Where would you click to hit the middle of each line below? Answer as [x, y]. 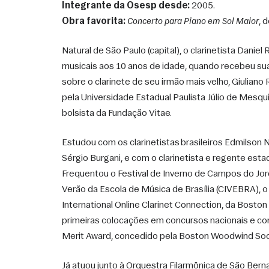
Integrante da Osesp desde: [126, 6]
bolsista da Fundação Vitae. [118, 113]
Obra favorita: [94, 22]
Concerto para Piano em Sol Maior [193, 22]
